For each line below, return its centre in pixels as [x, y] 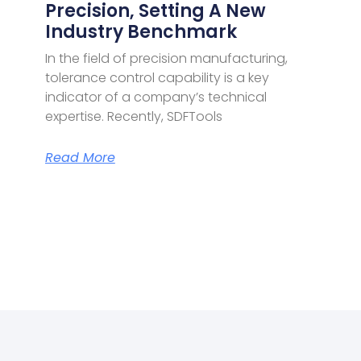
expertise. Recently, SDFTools [133, 116]
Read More [80, 157]
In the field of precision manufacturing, [166, 58]
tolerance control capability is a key [157, 77]
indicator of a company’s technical [156, 97]
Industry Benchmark [141, 31]
